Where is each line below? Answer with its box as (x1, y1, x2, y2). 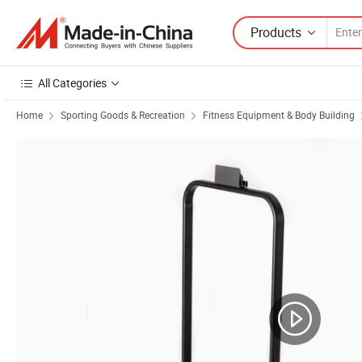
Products (250, 23, 301, 41)
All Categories (38, 75, 107, 90)
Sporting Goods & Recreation (61, 108, 185, 121)
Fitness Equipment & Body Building (203, 108, 355, 121)
